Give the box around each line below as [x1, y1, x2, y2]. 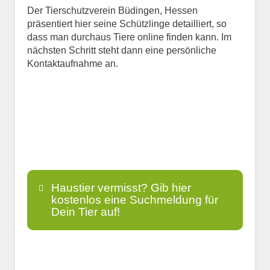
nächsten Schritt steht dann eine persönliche [27, 45, 216, 56]
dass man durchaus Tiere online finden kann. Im [27, 32, 231, 43]
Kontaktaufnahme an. [27, 58, 118, 69]
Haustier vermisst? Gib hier [51, 181, 191, 195]
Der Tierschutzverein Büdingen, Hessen [27, 5, 198, 16]
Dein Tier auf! [51, 206, 120, 219]
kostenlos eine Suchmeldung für [51, 193, 218, 207]
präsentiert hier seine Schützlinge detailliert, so [27, 19, 227, 30]
